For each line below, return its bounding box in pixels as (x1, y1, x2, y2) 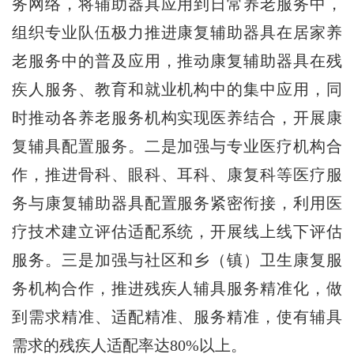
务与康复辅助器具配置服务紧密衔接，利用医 (12, 194, 342, 212)
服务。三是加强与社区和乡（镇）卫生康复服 (12, 250, 342, 269)
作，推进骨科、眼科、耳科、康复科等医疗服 (12, 165, 342, 183)
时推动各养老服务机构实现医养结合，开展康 (12, 108, 342, 126)
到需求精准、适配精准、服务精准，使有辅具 (12, 307, 342, 326)
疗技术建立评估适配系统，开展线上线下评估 (12, 222, 342, 240)
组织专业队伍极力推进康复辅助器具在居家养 (12, 23, 342, 41)
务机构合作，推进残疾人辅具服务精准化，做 (12, 279, 342, 297)
